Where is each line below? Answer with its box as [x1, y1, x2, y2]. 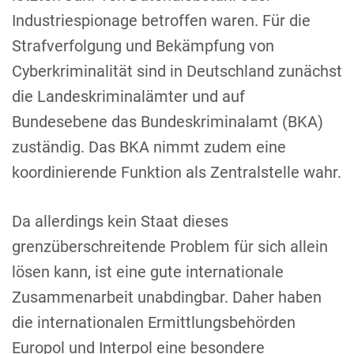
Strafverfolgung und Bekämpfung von [12, 36, 274, 55]
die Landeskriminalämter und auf [12, 86, 245, 106]
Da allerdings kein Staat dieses [12, 211, 228, 231]
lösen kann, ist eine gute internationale [12, 262, 284, 281]
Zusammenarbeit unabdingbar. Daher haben [12, 287, 322, 307]
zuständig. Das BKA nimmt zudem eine [12, 137, 286, 156]
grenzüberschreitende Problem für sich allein [12, 236, 328, 256]
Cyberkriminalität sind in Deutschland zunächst [12, 61, 342, 81]
